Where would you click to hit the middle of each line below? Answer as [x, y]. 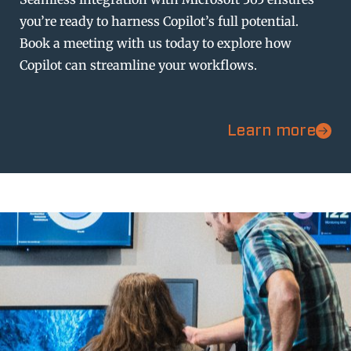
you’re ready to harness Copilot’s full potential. [159, 21]
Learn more [271, 131]
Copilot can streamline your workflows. [138, 65]
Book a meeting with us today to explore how [156, 43]
